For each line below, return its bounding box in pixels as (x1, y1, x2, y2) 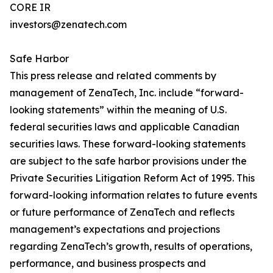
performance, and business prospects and (10, 257, 206, 269)
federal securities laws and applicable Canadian (10, 121, 239, 133)
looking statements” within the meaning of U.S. (10, 104, 227, 116)
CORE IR (10, 1, 51, 13)
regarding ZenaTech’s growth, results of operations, (10, 240, 252, 252)
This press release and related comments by (10, 69, 216, 82)
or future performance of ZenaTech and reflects (10, 206, 235, 218)
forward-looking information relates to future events (10, 189, 257, 201)
